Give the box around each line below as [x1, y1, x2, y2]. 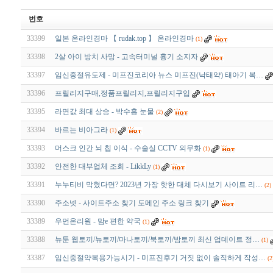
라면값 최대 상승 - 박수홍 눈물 [55, 107, 154, 116]
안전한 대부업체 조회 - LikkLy [55, 162, 151, 171]
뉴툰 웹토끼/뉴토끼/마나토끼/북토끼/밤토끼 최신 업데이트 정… [55, 235, 260, 244]
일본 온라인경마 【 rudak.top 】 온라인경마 [55, 34, 194, 43]
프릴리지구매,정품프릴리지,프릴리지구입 [55, 89, 190, 98]
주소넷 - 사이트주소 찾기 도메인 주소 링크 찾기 [55, 199, 209, 208]
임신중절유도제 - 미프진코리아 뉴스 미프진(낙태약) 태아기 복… [55, 71, 263, 80]
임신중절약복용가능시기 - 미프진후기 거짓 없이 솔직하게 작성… [55, 253, 266, 263]
